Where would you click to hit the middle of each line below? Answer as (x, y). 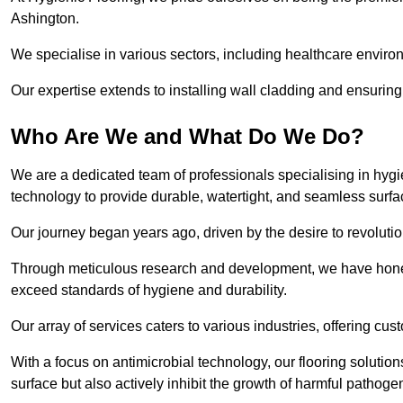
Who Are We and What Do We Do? (188, 137)
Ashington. (47, 19)
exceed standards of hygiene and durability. (149, 291)
